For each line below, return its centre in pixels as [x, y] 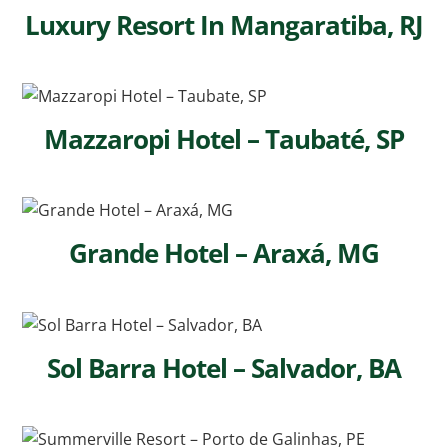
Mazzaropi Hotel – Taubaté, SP [224, 140]
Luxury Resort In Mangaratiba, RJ [224, 25]
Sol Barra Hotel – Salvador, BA [224, 368]
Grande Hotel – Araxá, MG [224, 254]
